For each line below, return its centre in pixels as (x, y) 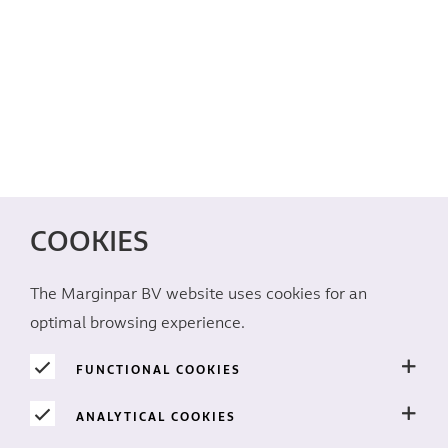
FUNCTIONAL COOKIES (158, 370)
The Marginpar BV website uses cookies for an (198, 294)
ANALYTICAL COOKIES (156, 417)
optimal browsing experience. (137, 323)
